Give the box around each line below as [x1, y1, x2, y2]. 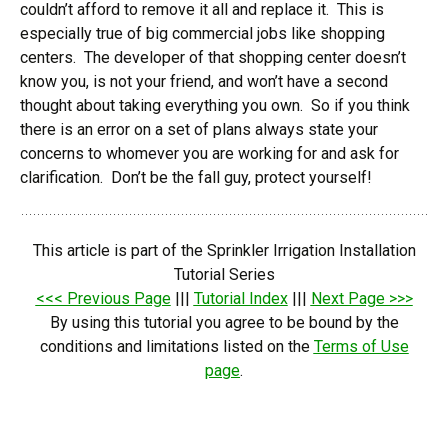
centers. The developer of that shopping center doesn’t [20, 48, 406, 67]
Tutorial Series [173, 265, 275, 284]
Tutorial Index [193, 289, 288, 308]
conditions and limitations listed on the [39, 337, 314, 356]
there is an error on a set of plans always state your [20, 120, 378, 139]
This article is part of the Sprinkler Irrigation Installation [32, 241, 416, 260]
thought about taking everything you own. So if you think [20, 96, 410, 115]
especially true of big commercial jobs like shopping [20, 24, 385, 43]
